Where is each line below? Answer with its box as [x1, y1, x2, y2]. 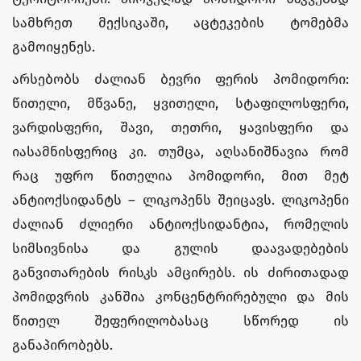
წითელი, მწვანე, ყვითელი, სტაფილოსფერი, [12, 94, 349, 112]
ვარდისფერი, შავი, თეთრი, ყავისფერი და [12, 118, 349, 136]
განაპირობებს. [12, 336, 113, 354]
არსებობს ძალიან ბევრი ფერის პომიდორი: [12, 70, 349, 88]
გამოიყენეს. [12, 38, 95, 56]
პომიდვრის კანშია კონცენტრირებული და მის [12, 288, 349, 305]
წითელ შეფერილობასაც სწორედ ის [12, 312, 349, 330]
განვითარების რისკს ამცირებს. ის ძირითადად [12, 263, 349, 281]
